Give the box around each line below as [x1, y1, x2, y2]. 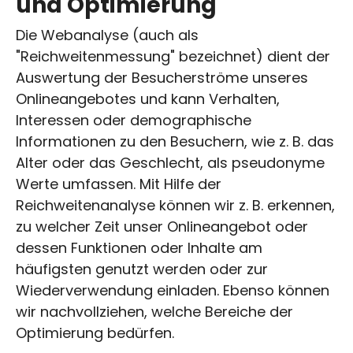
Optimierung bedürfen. [16, 322, 174, 343]
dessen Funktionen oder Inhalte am [16, 237, 262, 258]
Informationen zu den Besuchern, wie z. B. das [16, 131, 334, 151]
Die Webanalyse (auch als [16, 24, 199, 45]
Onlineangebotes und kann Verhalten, [16, 88, 280, 109]
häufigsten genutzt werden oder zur [16, 258, 268, 279]
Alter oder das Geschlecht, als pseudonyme [16, 152, 325, 173]
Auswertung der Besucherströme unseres [16, 67, 308, 87]
